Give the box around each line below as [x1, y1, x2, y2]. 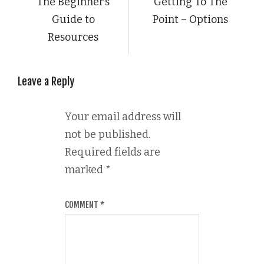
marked [65, 163, 105, 177]
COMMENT [65, 200, 100, 210]
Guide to [51, 13, 95, 27]
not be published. [65, 128, 150, 141]
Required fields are [65, 146, 160, 159]
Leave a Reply [18, 75, 74, 88]
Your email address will [65, 110, 181, 124]
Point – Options [153, 13, 229, 27]
